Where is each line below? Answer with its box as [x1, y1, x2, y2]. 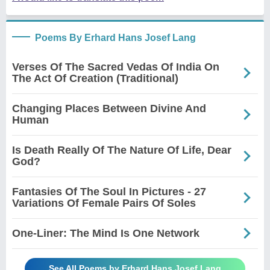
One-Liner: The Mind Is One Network [12, 227, 199, 239]
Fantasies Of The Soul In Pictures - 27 [12, 185, 206, 198]
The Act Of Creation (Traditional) [12, 72, 178, 84]
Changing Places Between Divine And [12, 102, 206, 115]
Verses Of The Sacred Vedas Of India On [12, 60, 219, 73]
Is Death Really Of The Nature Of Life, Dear [12, 143, 231, 156]
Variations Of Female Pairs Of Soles [12, 196, 196, 209]
